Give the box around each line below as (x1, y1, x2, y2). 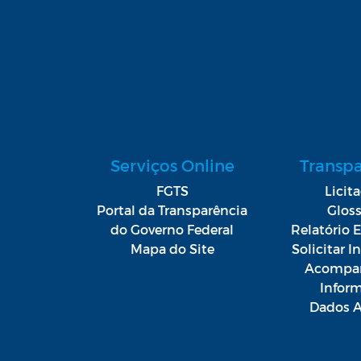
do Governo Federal (110, 222, 234, 238)
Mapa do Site (130, 241, 214, 257)
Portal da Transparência (97, 202, 248, 218)
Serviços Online (110, 156, 234, 176)
